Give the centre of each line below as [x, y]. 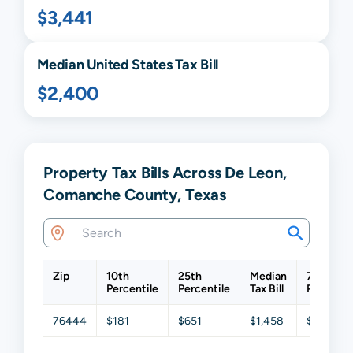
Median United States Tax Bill [128, 65]
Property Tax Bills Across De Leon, [165, 173]
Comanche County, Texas [135, 195]
